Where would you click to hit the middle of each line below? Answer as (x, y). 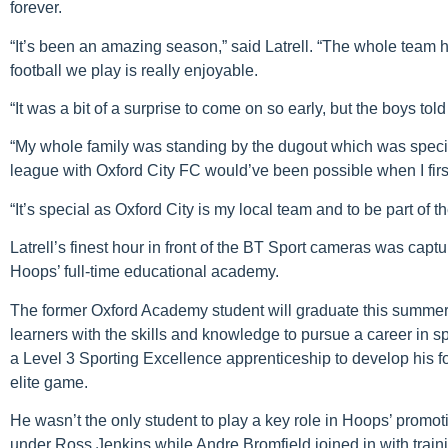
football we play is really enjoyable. (134, 70)
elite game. (49, 382)
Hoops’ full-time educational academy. (144, 272)
